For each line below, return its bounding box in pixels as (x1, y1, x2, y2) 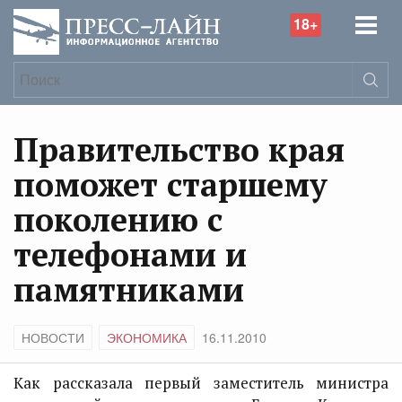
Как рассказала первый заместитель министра (13, 372, 389, 393)
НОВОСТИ (22, 328, 84, 346)
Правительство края (13, 128, 345, 170)
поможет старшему (13, 163, 328, 205)
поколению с (13, 198, 223, 240)
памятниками (13, 268, 244, 310)
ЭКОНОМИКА (107, 328, 187, 346)
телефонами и (13, 233, 247, 275)
